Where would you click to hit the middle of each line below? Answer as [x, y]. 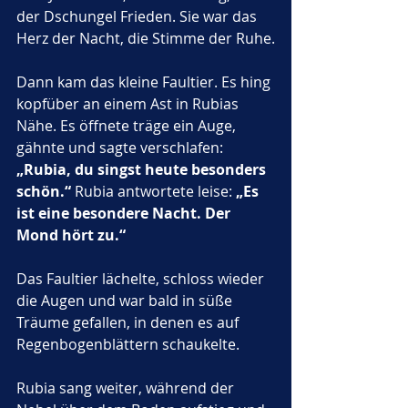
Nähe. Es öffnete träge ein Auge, [128, 126]
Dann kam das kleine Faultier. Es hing [145, 82]
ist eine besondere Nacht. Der [125, 213]
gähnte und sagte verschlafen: [122, 148]
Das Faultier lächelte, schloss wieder [142, 279]
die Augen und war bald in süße [126, 301]
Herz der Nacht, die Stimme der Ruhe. [146, 38]
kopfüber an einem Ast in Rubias [129, 104]
